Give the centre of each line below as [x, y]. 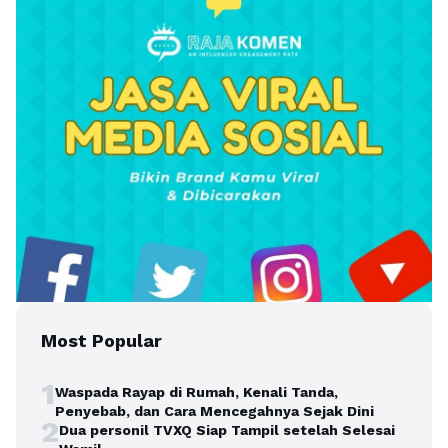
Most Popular [101, 340]
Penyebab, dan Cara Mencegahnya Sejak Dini [214, 410]
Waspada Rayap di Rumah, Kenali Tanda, [196, 391]
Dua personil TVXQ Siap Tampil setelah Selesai [227, 429]
